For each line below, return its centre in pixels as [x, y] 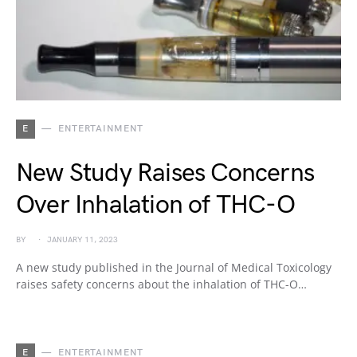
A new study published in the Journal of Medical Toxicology [174, 267]
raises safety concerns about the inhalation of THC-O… [161, 284]
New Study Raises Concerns [165, 173]
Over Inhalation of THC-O [155, 205]
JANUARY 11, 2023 [82, 240]
